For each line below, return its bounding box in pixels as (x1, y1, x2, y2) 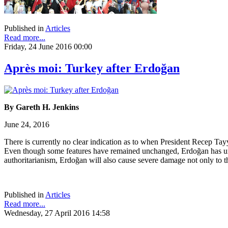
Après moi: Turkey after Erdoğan (4, 62, 180, 75)
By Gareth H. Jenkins (4, 103, 79, 112)
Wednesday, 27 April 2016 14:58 (4, 209, 110, 218)
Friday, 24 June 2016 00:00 (4, 42, 92, 51)
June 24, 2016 (4, 120, 49, 129)
